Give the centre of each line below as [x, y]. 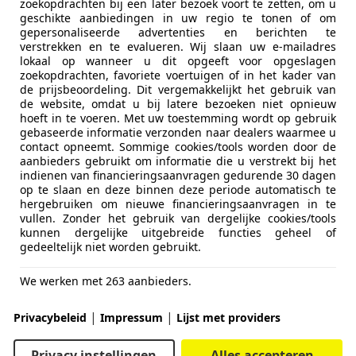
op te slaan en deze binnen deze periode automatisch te [178, 189]
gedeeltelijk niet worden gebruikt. [110, 246]
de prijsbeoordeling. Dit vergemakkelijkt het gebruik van [178, 89]
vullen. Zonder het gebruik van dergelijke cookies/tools [178, 218]
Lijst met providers [228, 317]
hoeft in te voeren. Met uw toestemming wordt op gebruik [178, 118]
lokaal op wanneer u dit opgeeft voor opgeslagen [178, 60]
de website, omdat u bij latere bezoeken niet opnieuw [178, 103]
